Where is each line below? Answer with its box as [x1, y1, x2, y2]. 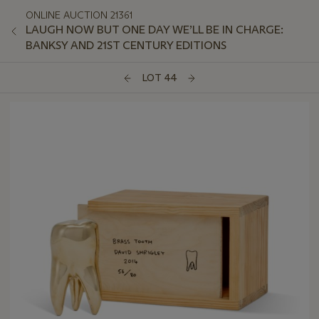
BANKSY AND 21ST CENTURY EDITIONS [26, 38, 226, 52]
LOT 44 [142, 71, 177, 85]
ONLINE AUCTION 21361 [26, 9, 132, 21]
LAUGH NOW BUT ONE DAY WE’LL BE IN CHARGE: [26, 23, 283, 36]
